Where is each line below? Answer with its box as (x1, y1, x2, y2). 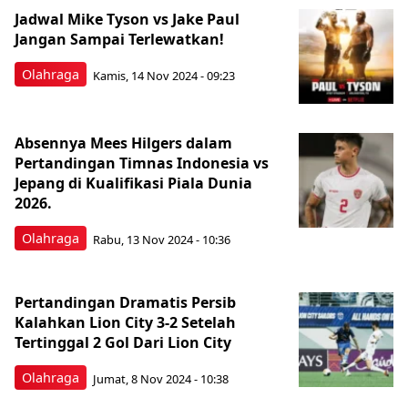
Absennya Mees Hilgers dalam (15, 133, 232, 153)
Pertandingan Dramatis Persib (15, 292, 236, 312)
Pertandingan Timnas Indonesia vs (15, 153, 269, 173)
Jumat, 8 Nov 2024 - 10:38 (93, 370, 229, 387)
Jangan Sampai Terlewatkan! (15, 29, 224, 49)
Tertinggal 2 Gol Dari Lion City (15, 332, 231, 352)
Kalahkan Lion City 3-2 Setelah (15, 312, 236, 332)
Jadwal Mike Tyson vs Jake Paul (15, 9, 240, 29)
